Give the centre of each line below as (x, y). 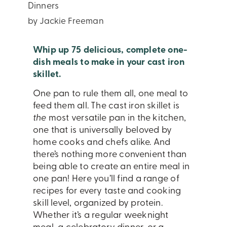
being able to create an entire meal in (111, 167)
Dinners (44, 6)
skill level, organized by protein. (98, 204)
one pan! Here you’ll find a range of (106, 179)
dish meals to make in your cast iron (109, 62)
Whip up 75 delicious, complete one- (110, 50)
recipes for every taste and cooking (107, 192)
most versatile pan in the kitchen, (116, 119)
